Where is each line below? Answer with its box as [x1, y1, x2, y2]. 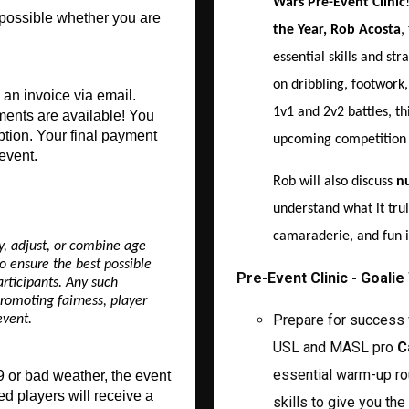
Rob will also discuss [273, 173, 396, 189]
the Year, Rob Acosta [273, 22, 401, 37]
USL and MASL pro [273, 338, 397, 356]
